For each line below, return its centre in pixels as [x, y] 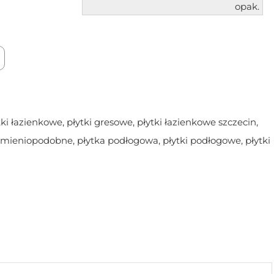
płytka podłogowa [117, 141]
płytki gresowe [99, 122]
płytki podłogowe [202, 141]
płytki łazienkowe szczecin [196, 122]
